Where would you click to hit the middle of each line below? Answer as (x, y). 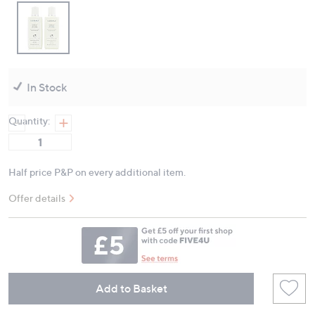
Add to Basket (131, 288)
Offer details (37, 198)
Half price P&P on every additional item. (97, 172)
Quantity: (29, 121)
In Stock (47, 88)
